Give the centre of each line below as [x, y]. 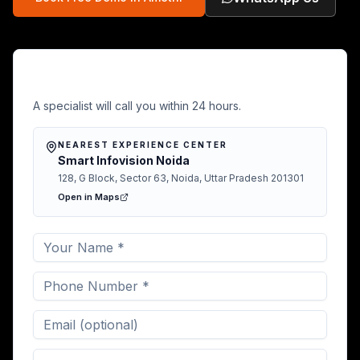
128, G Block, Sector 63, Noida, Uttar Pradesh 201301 [181, 178]
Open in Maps [89, 197]
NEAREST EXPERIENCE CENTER [143, 145]
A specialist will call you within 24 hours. [137, 106]
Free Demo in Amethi [124, 82]
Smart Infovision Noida [124, 160]
